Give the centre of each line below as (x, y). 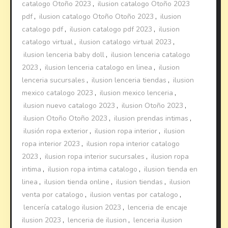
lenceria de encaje (158, 207)
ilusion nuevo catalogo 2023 (69, 105)
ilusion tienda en (171, 169)
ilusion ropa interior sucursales (95, 156)
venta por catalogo (53, 194)
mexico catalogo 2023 (58, 93)
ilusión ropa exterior (56, 131)
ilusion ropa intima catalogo (93, 169)
